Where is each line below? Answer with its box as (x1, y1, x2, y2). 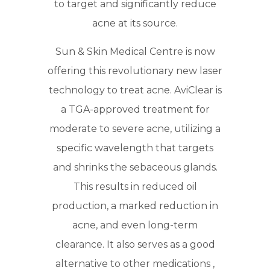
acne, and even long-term (72, 219, 198, 231)
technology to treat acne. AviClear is (48, 84, 222, 96)
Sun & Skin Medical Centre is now (55, 45, 215, 57)
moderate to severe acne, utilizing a (49, 122, 221, 134)
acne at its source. (92, 17, 178, 29)
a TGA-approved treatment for (60, 103, 210, 115)
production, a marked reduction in (52, 199, 218, 212)
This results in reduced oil (73, 180, 197, 192)
